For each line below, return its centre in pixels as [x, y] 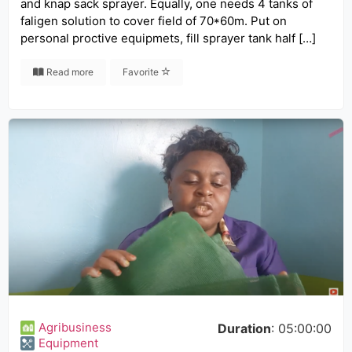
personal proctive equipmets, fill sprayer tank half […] [168, 38]
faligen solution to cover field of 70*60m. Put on [154, 21]
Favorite [142, 72]
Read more [69, 72]
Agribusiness [75, 327]
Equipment [68, 343]
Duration [244, 328]
